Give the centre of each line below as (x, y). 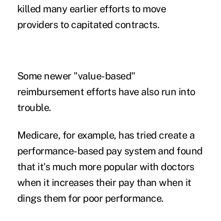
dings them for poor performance (89, 198)
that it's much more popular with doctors (106, 166)
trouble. (34, 107)
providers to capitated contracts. (88, 24)
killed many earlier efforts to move (92, 9)
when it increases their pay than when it (104, 182)
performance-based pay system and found (110, 151)
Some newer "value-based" (76, 76)
